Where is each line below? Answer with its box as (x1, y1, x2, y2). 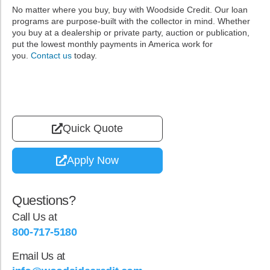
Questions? (12, 192, 76, 208)
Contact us (31, 50, 72, 60)
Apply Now (67, 154, 119, 166)
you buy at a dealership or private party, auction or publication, (12, 27, 250, 37)
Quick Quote (63, 122, 123, 134)
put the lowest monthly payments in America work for (12, 39, 213, 49)
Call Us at (12, 210, 57, 223)
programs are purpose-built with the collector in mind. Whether (12, 16, 250, 26)
